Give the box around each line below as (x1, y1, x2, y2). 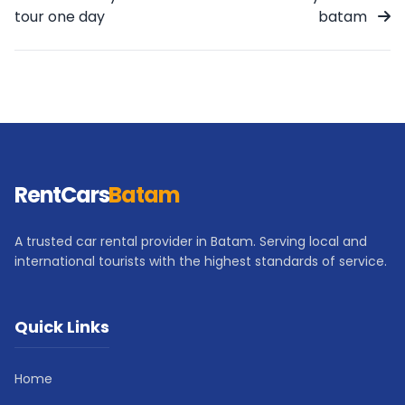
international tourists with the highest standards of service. (14, 251, 387, 270)
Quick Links (14, 315, 109, 338)
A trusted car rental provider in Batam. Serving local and (14, 231, 367, 250)
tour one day (14, 5, 105, 27)
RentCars (14, 179, 109, 210)
